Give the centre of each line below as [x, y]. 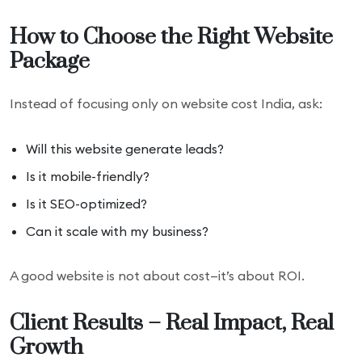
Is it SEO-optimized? [86, 204]
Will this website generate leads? [125, 149]
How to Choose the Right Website [171, 37]
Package [50, 61]
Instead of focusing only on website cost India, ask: [166, 103]
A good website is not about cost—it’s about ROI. [157, 276]
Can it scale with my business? [117, 231]
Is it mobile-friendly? [88, 176]
